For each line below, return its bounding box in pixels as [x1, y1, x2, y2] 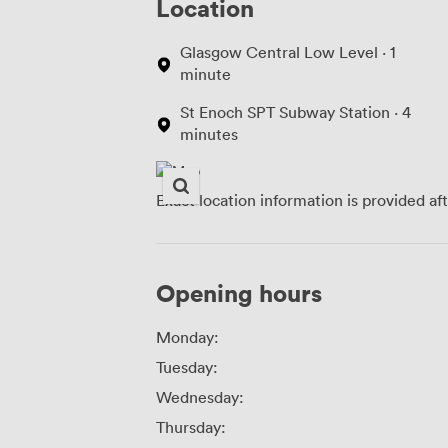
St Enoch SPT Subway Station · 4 [180, 101, 411, 122]
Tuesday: [156, 356, 218, 377]
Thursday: [156, 416, 226, 437]
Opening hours [156, 276, 322, 308]
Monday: [156, 326, 219, 347]
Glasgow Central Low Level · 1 [180, 41, 396, 62]
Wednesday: [156, 386, 244, 407]
